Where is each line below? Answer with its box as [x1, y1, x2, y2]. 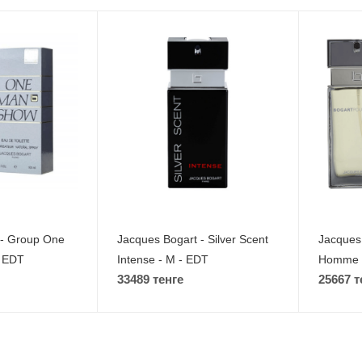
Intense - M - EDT [117, 253, 209, 267]
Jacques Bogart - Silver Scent [117, 233, 269, 246]
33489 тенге [117, 272, 184, 287]
